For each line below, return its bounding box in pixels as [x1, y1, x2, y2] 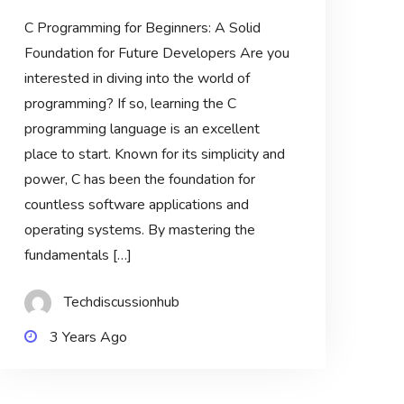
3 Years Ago [49, 327, 127, 348]
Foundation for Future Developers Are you [23, 43, 289, 64]
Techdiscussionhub [63, 292, 179, 313]
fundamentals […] [23, 245, 132, 266]
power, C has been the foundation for [23, 170, 255, 190]
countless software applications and [23, 195, 249, 216]
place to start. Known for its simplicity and [23, 144, 285, 165]
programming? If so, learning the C [23, 94, 236, 115]
